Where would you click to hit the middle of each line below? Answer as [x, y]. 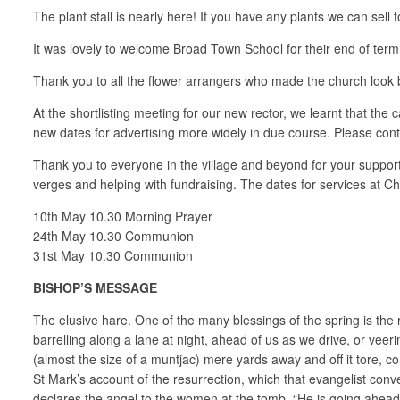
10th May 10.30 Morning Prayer [123, 216]
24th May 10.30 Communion [113, 235]
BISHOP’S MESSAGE [95, 287]
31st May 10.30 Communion [113, 255]
